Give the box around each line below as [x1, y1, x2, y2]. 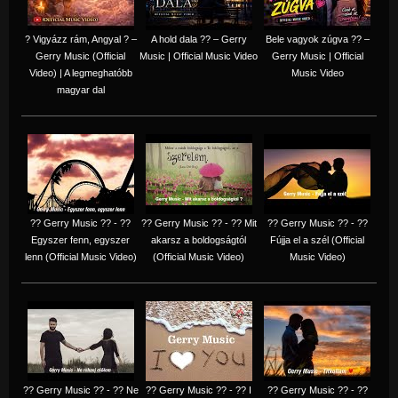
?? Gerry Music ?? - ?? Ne [22, 384, 139, 395]
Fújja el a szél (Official [270, 234, 364, 245]
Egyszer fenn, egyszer [31, 234, 130, 245]
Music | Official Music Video [139, 50, 258, 61]
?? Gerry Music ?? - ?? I [146, 384, 251, 395]
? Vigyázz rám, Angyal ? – [24, 33, 137, 44]
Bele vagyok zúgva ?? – [265, 33, 370, 44]
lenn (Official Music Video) [24, 251, 137, 262]
